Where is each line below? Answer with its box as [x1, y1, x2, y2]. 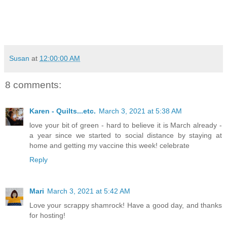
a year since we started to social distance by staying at [29, 131, 222, 140]
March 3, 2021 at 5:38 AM [99, 107, 182, 116]
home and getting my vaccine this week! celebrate [29, 141, 190, 150]
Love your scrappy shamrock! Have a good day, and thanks [29, 201, 222, 210]
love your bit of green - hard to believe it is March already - [29, 121, 222, 130]
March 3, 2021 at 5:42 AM [47, 187, 130, 196]
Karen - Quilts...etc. [29, 107, 96, 116]
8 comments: [5, 79, 61, 90]
